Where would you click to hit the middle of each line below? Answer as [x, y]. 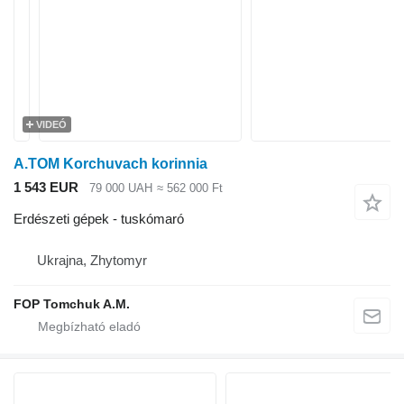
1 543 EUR [46, 187]
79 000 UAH [121, 188]
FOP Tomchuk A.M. [72, 303]
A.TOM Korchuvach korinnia [110, 164]
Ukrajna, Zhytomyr [92, 260]
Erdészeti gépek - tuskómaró [99, 218]
